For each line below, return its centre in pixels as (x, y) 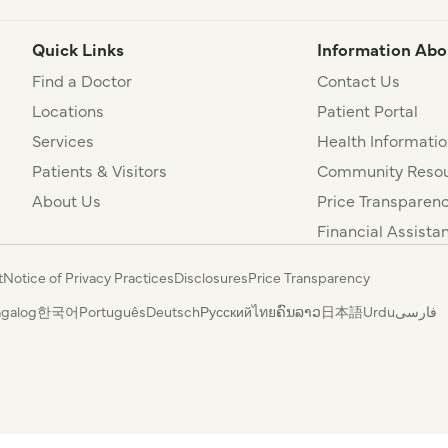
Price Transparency (309, 277)
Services (63, 140)
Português (112, 311)
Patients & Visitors (99, 170)
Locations (68, 110)
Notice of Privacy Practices (88, 277)
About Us (66, 200)
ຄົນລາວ (298, 311)
